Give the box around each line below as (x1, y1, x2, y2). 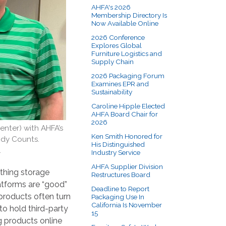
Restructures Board (91, 170, 150, 179)
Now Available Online (91, 19, 158, 27)
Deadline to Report (91, 184, 149, 193)
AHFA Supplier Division (91, 162, 163, 171)
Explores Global (91, 41, 142, 49)
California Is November (91, 200, 162, 209)
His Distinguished (91, 140, 145, 148)
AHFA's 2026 (91, 3, 131, 11)
